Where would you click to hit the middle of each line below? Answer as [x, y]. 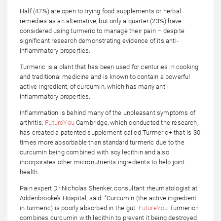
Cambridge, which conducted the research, [136, 122]
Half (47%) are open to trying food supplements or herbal [100, 11]
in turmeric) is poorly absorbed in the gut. [79, 208]
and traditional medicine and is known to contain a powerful [105, 76]
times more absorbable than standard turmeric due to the [102, 142]
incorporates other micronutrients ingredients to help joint [102, 162]
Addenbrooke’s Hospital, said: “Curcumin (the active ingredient [108, 198]
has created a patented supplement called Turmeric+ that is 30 [110, 132]
